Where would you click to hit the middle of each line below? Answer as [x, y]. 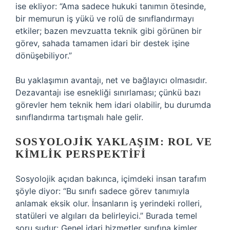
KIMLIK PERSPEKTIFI [81, 154]
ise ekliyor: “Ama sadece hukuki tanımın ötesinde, [111, 6]
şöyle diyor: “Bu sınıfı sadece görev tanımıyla [102, 191]
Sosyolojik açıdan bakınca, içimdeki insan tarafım [111, 179]
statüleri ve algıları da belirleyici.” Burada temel [106, 216]
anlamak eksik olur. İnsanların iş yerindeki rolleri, [109, 203]
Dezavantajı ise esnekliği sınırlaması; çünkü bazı [108, 92]
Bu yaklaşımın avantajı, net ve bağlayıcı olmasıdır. [111, 80]
